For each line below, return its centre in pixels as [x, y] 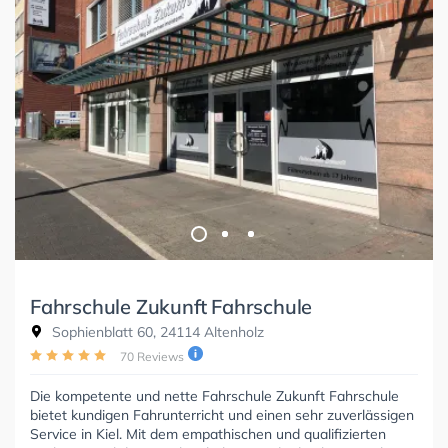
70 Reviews [152, 357]
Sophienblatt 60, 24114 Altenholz [156, 332]
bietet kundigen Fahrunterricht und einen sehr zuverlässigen [222, 415]
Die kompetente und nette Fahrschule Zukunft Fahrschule [214, 396]
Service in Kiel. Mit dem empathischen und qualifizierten [208, 434]
